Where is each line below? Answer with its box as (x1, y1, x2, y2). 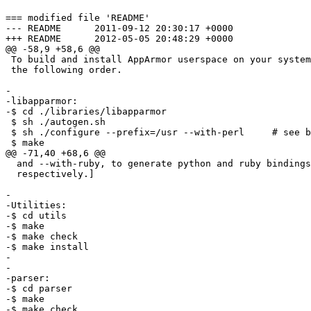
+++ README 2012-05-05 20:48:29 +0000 (6, 33, 61, 44)
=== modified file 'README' (6, 12, 150, 24)
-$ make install (6, 242, 89, 253)
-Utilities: (6, 200, 67, 211)
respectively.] (6, 169, 17, 180)
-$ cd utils (6, 210, 67, 221)
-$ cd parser (6, 283, 72, 294)
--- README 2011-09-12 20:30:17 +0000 (6, 23, 61, 34)
